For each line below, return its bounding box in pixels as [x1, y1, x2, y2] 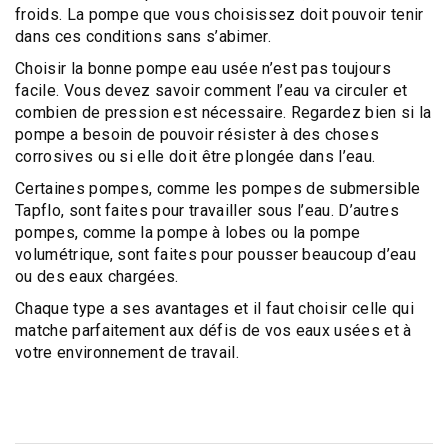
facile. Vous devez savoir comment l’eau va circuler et [15, 81, 408, 100]
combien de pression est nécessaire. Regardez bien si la [15, 103, 432, 122]
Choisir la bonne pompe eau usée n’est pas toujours [15, 59, 392, 78]
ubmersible [338, 179, 421, 198]
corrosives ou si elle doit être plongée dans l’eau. [15, 147, 376, 166]
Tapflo [15, 201, 61, 220]
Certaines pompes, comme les [15, 179, 242, 198]
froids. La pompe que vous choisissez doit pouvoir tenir [15, 5, 424, 24]
